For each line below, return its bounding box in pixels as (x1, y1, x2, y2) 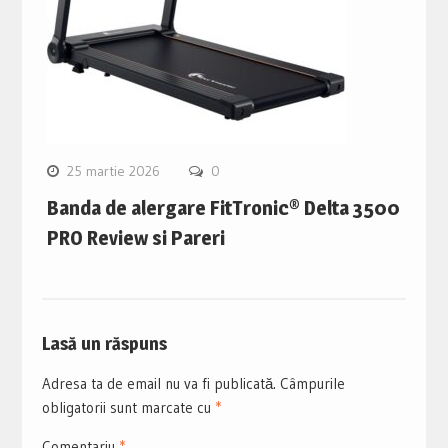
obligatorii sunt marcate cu (41, 398, 215, 418)
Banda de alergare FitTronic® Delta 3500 (46, 196, 400, 221)
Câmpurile (279, 374, 345, 394)
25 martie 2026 (66, 162, 160, 181)
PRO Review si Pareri (46, 226, 225, 251)
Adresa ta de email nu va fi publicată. (41, 374, 276, 394)
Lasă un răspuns (41, 333, 167, 355)
